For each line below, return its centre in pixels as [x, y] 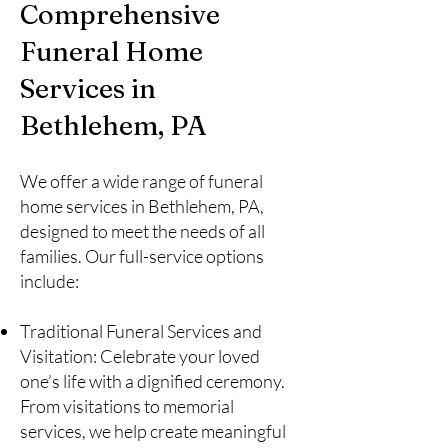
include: [49, 281]
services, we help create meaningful [153, 431]
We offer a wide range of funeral [141, 181]
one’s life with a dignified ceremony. [152, 381]
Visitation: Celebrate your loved [140, 356]
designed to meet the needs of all [142, 231]
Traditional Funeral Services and [141, 331]
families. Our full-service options [142, 256]
